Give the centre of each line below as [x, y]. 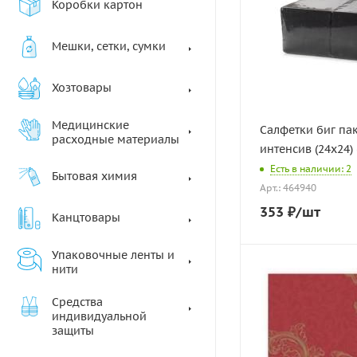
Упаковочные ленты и [113, 255]
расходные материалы [116, 139]
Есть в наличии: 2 [311, 169]
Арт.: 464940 [288, 188]
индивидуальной [99, 316]
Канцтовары [86, 218]
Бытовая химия [94, 176]
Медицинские [90, 125]
